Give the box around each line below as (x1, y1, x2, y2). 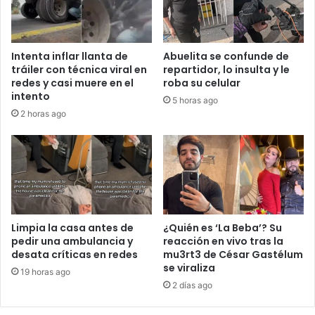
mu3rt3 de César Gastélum (163, 247, 303, 262)
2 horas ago (20, 108, 66, 119)
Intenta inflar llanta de (11, 49, 128, 63)
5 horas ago (172, 94, 218, 105)
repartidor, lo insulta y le (163, 62, 290, 77)
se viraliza (163, 260, 215, 275)
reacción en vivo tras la (163, 233, 283, 248)
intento (11, 89, 50, 103)
